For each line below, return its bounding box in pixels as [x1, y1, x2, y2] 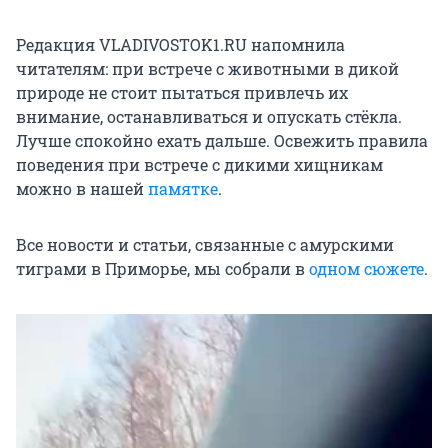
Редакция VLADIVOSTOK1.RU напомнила [16, 34, 345, 56]
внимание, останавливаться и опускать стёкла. [16, 106, 402, 128]
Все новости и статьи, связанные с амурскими [16, 234, 394, 256]
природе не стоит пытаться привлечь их [16, 82, 348, 104]
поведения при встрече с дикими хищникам [16, 154, 383, 176]
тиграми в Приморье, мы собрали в [16, 258, 309, 280]
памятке [148, 178, 218, 200]
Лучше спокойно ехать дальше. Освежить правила [16, 130, 428, 152]
